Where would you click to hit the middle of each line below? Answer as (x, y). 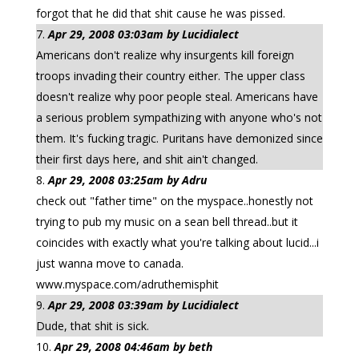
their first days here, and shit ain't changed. (147, 159)
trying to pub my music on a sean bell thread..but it (167, 222)
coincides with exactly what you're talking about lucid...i (177, 242)
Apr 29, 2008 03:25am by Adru (127, 180)
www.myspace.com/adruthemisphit (127, 284)
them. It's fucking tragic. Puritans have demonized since (179, 138)
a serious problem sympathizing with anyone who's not (179, 117)
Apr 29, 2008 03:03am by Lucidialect (143, 34)
